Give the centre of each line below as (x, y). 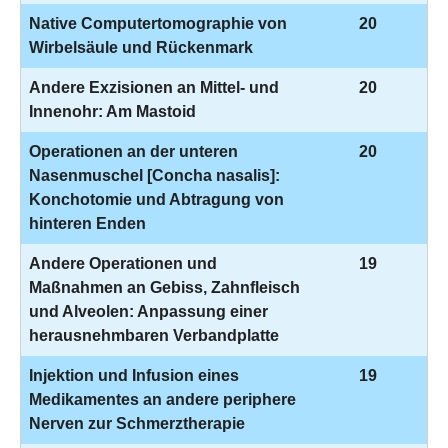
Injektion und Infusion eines (134, 375)
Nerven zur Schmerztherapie (137, 423)
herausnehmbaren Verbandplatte (154, 335)
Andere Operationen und (123, 263)
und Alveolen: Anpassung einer (148, 311)
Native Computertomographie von (158, 23)
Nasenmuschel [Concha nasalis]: (154, 175)
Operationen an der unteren (133, 151)
